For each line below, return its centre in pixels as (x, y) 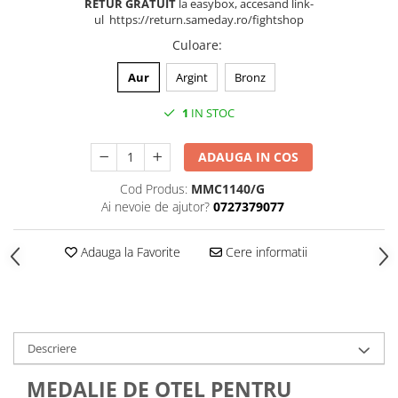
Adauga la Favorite (128, 252)
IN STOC (211, 113)
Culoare (195, 45)
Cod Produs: (154, 189)
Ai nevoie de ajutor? (155, 207)
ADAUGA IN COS (249, 157)
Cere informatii (264, 252)
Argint (192, 77)
